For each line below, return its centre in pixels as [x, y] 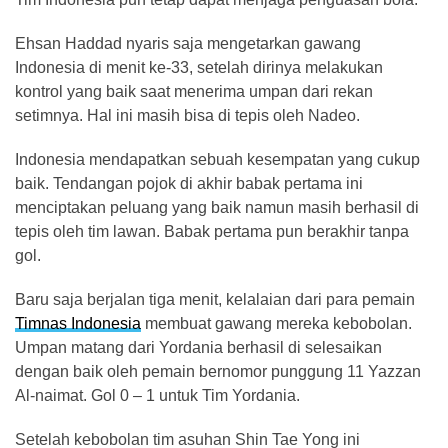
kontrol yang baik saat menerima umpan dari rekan [194, 91]
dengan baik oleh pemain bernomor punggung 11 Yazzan [218, 371]
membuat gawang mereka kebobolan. [276, 323]
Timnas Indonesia [78, 323]
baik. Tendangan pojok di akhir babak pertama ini [189, 183]
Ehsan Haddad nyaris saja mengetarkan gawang [188, 43]
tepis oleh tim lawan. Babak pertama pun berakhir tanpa [212, 231]
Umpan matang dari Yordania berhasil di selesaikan [198, 347]
